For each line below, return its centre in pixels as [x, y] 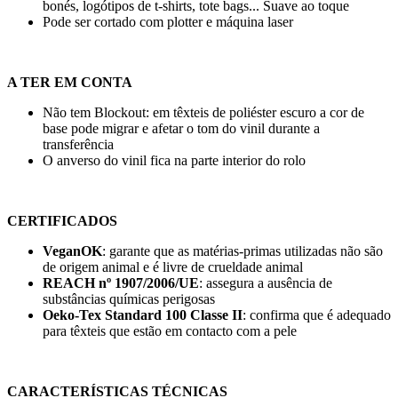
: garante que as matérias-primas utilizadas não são [243, 251]
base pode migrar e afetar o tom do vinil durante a [181, 129]
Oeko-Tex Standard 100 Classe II [143, 315]
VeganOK [72, 251]
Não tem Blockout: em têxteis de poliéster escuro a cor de [203, 113]
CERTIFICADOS [62, 221]
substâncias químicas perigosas [129, 299]
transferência [78, 145]
